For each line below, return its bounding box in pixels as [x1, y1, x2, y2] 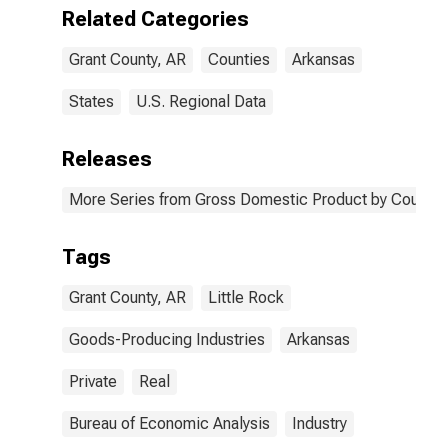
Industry [292, 414, 347, 433]
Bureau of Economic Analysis [69, 414, 270, 433]
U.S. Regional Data [136, 92, 266, 111]
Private [69, 372, 117, 391]
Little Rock [208, 288, 284, 307]
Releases [62, 147, 152, 171]
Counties [208, 50, 270, 69]
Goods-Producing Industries [69, 330, 265, 349]
